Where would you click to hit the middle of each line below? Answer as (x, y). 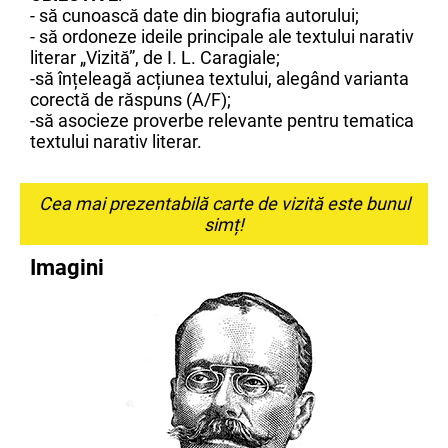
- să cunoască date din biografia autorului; (194, 15)
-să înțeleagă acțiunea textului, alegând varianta (219, 78)
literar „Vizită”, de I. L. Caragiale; (155, 57)
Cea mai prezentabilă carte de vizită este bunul (224, 203)
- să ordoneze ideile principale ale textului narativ (222, 36)
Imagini (67, 267)
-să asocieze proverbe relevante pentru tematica (224, 120)
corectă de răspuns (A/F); (130, 99)
